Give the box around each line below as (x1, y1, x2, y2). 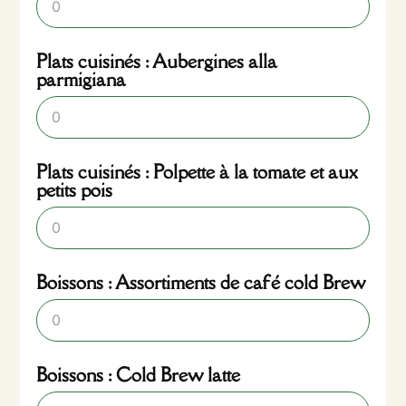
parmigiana (36, 66, 127, 92)
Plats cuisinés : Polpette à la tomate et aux (36, 159, 359, 184)
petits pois (36, 177, 113, 202)
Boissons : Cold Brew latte (36, 362, 241, 387)
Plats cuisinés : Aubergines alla (36, 48, 278, 73)
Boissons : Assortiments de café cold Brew (36, 269, 366, 295)
